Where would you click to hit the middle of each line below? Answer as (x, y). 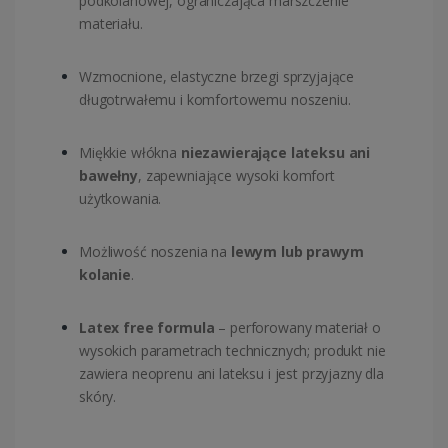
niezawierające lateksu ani (275, 153)
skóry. (98, 397)
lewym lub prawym (297, 252)
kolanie (105, 275)
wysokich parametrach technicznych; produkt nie (232, 351)
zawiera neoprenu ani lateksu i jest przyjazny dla (231, 374)
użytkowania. (120, 199)
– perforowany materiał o (297, 328)
